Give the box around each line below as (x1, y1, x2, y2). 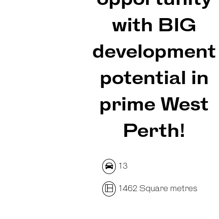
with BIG (111, 15, 197, 37)
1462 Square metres (115, 184, 197, 194)
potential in (99, 68, 209, 89)
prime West (99, 94, 209, 116)
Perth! (123, 121, 186, 142)
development (92, 42, 216, 63)
